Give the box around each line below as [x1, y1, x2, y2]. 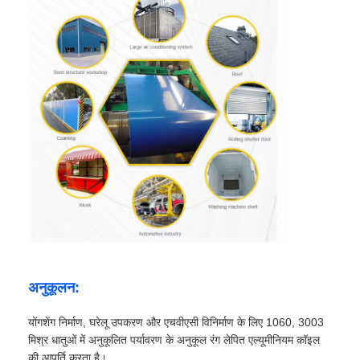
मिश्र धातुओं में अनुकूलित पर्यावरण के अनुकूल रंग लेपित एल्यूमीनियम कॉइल [28, 333, 321, 346]
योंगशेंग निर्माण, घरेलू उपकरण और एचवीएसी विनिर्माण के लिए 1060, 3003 [28, 315, 325, 329]
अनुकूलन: [28, 279, 80, 296]
